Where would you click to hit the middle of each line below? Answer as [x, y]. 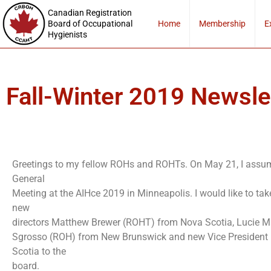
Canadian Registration [90, 12]
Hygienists [68, 34]
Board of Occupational [90, 23]
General [28, 179]
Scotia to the [39, 251]
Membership [222, 24]
